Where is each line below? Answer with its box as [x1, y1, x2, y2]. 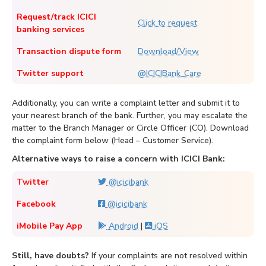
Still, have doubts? [12, 250, 89, 262]
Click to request [138, 17, 197, 29]
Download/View [138, 46, 199, 58]
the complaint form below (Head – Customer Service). [12, 135, 213, 147]
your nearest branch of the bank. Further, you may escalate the [12, 110, 248, 122]
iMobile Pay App [17, 220, 83, 232]
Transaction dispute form [17, 46, 121, 58]
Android [106, 220, 138, 232]
